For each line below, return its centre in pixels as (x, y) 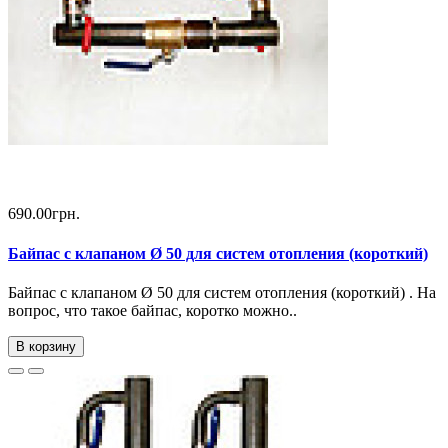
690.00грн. (44, 214)
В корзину (46, 346)
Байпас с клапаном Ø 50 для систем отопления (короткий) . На (222, 292)
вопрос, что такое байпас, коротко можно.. (152, 310)
